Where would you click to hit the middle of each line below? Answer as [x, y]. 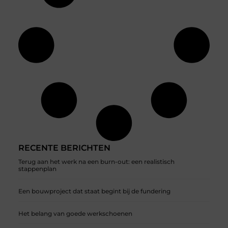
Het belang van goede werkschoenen [75, 213]
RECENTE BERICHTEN [64, 148]
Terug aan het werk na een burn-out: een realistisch [96, 161]
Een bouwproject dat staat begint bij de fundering [94, 191]
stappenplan [37, 168]
